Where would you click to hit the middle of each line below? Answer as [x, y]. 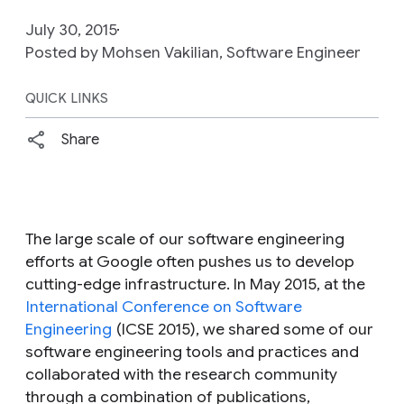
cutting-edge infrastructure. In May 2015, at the [195, 284]
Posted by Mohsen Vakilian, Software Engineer [193, 52]
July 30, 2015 [71, 29]
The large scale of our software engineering [185, 239]
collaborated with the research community [181, 374]
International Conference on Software [164, 306]
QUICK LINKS [67, 98]
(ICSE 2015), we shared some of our [243, 329]
